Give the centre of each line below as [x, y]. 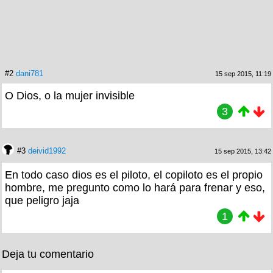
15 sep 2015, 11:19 [243, 73]
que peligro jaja [42, 200]
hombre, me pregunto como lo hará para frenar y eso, [135, 187]
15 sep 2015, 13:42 [243, 151]
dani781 [30, 73]
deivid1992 [47, 151]
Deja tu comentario [48, 254]
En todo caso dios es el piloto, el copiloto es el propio [134, 175]
